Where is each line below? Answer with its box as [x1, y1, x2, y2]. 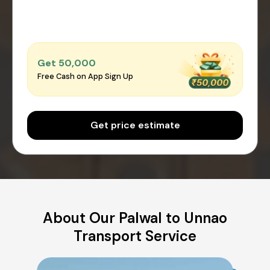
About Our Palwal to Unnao [43, 208, 227, 227]
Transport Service [74, 226, 196, 245]
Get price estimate [90, 118, 180, 131]
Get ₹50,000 [37, 57, 96, 70]
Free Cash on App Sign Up [37, 71, 133, 82]
